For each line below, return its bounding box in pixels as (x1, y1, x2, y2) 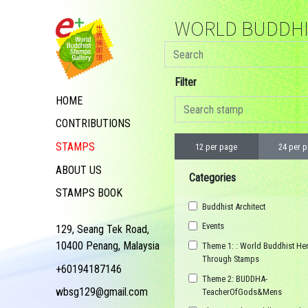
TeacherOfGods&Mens (202, 286, 282, 297)
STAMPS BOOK (56, 186, 122, 200)
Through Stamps (202, 253, 259, 264)
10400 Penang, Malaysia (56, 239, 159, 252)
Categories (189, 171, 236, 184)
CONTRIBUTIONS (56, 117, 131, 131)
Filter (175, 76, 197, 89)
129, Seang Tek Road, (56, 222, 149, 236)
